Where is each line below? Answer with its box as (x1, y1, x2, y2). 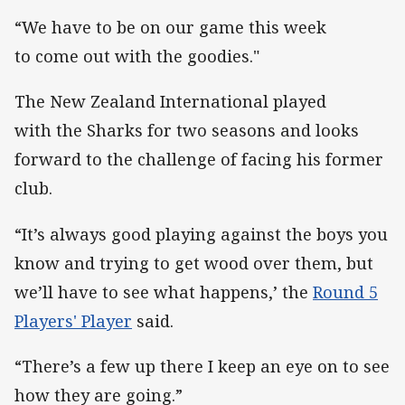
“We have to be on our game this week (14, 16, 326, 39)
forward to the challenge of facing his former (14, 148, 383, 171)
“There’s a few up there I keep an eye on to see (14, 354, 390, 377)
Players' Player (14, 309, 132, 332)
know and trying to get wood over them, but (14, 251, 373, 274)
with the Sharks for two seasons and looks (14, 119, 359, 142)
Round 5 (313, 280, 378, 303)
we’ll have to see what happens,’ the (14, 280, 313, 303)
